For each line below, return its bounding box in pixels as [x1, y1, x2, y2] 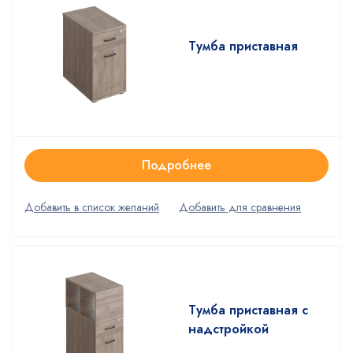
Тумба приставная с [188, 300, 308, 319]
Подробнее [142, 155, 211, 174]
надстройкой [188, 319, 269, 338]
